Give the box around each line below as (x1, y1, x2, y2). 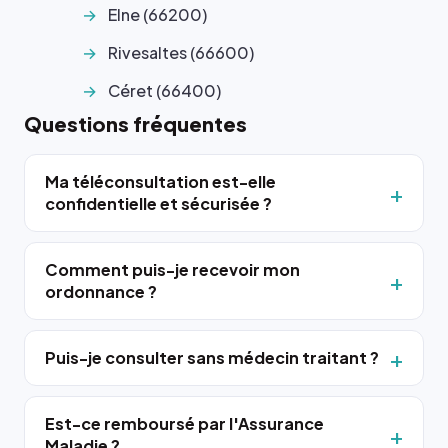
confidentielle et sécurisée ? (45, 192, 272, 214)
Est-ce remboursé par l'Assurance (45, 412, 324, 434)
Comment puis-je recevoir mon (45, 258, 300, 280)
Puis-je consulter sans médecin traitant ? (45, 346, 379, 368)
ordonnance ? (45, 280, 157, 302)
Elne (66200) (108, 3, 207, 25)
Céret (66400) (108, 79, 221, 101)
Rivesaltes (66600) (108, 41, 254, 63)
